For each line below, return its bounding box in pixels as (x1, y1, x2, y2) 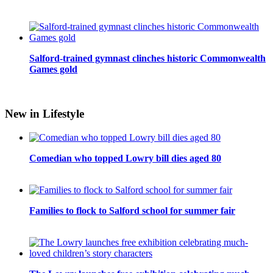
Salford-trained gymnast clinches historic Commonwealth (29, 53, 266, 64)
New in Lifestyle (5, 107, 84, 120)
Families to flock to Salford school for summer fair (29, 205, 235, 216)
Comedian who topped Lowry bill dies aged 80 (29, 152, 221, 163)
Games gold (29, 64, 77, 75)
